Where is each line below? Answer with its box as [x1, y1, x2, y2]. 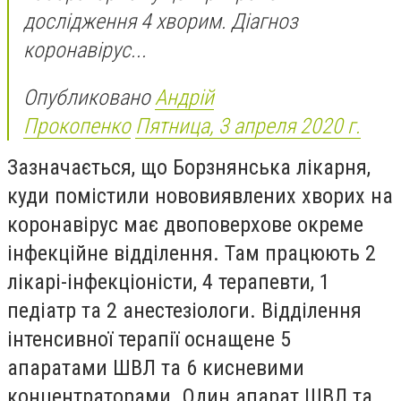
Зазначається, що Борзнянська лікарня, [7, 155, 371, 181]
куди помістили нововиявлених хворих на [7, 183, 393, 209]
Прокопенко [23, 114, 131, 140]
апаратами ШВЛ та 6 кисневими [7, 355, 304, 381]
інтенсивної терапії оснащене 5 [7, 327, 291, 353]
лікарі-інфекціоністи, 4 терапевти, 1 [7, 269, 330, 295]
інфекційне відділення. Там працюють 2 [7, 241, 376, 267]
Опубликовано [23, 85, 155, 111]
